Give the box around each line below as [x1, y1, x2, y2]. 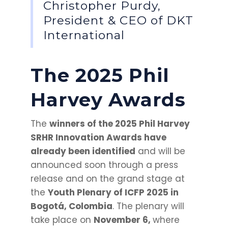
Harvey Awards [30, 88, 186, 111]
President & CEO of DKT [43, 13, 193, 28]
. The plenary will [112, 200, 184, 213]
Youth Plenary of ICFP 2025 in [47, 186, 179, 199]
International [43, 28, 125, 43]
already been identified [30, 145, 135, 158]
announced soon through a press [30, 159, 178, 172]
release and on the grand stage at [30, 173, 185, 185]
